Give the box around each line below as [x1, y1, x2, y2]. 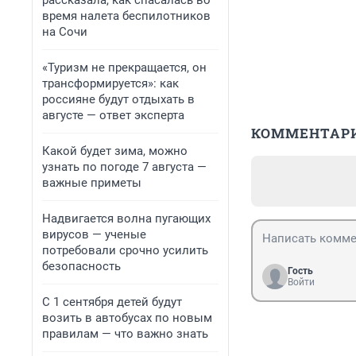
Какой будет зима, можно [42, 144, 188, 158]
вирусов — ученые [42, 227, 146, 242]
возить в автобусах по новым [42, 311, 212, 325]
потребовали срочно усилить [42, 243, 208, 257]
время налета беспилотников [42, 9, 211, 23]
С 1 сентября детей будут [42, 295, 182, 309]
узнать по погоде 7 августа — [42, 160, 207, 174]
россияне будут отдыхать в [42, 92, 195, 106]
